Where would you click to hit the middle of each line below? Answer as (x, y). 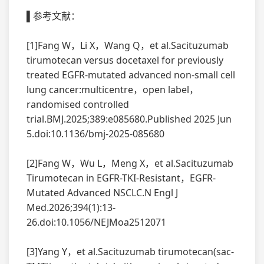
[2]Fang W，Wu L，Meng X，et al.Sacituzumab (130, 163)
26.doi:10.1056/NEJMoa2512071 (96, 222)
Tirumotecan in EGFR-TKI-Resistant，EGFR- (121, 178)
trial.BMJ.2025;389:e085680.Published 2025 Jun (129, 119)
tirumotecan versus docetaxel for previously (125, 60)
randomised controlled (78, 104)
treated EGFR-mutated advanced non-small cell (131, 75)
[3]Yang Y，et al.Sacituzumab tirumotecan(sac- (130, 251)
